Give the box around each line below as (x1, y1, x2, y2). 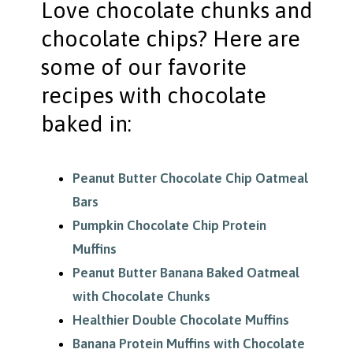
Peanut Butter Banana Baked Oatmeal (72, 265, 299, 281)
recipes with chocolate (40, 83, 266, 109)
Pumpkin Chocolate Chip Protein (72, 217, 266, 234)
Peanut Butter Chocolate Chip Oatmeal (72, 170, 308, 187)
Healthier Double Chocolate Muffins (72, 312, 289, 329)
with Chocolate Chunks (72, 288, 210, 305)
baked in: (40, 111, 132, 137)
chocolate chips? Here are (40, 26, 300, 52)
